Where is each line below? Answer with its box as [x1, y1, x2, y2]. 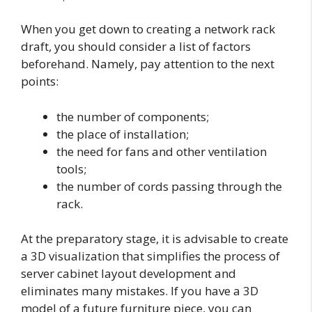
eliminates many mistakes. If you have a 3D [21, 283, 258, 299]
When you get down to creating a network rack [21, 21, 275, 38]
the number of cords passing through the [56, 178, 282, 194]
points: [21, 73, 58, 90]
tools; [56, 160, 86, 177]
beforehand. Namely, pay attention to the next [21, 56, 274, 72]
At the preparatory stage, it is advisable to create [21, 231, 288, 247]
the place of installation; [56, 125, 189, 142]
